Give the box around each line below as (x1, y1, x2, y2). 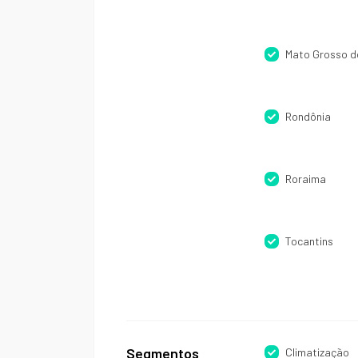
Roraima (284, 172, 326, 185)
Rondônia (284, 109, 331, 123)
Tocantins (284, 234, 333, 248)
